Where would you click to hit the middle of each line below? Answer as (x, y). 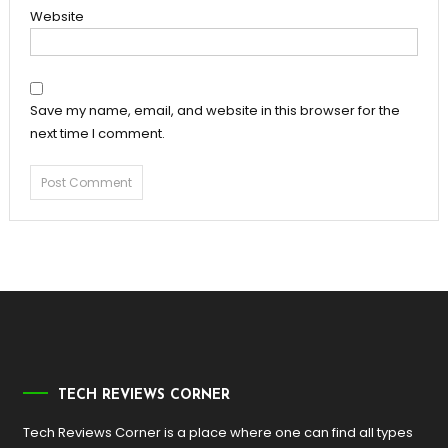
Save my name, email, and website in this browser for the (214, 110)
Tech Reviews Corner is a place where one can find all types (218, 432)
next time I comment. (97, 133)
